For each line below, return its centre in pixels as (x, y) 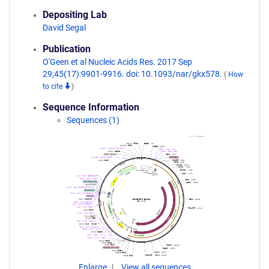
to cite (53, 86)
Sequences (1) (93, 120)
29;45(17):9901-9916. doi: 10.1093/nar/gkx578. (133, 74)
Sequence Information (91, 107)
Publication (67, 49)
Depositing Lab (75, 15)
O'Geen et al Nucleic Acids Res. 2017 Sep (117, 62)
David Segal (64, 28)
